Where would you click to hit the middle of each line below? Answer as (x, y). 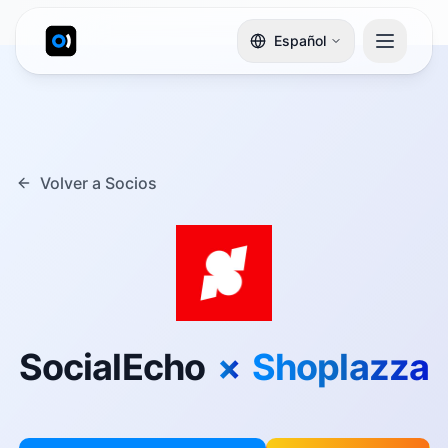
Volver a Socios (98, 183)
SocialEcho (111, 367)
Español (300, 40)
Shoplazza (340, 367)
